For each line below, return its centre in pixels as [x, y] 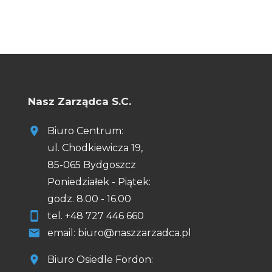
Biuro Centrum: [85, 131]
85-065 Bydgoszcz [92, 165]
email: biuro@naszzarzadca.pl [119, 233]
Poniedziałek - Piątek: [99, 182]
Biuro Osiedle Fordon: [100, 260]
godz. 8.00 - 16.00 [89, 199]
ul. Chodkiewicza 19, [95, 148]
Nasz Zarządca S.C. [80, 101]
